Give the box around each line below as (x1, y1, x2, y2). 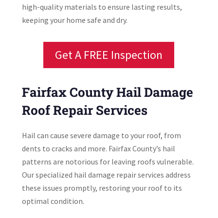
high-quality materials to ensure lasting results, (21, 1, 182, 12)
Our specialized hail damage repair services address (21, 170, 191, 180)
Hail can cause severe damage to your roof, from (21, 130, 181, 141)
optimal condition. (21, 196, 84, 206)
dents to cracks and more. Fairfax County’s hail (21, 144, 175, 154)
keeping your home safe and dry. (21, 15, 127, 25)
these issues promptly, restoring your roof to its (21, 183, 182, 193)
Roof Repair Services (21, 102, 147, 119)
